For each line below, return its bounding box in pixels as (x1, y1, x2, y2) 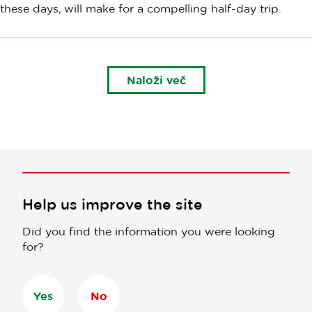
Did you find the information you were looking (22, 225, 275, 238)
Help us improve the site (22, 196, 203, 213)
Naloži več (126, 74, 186, 87)
